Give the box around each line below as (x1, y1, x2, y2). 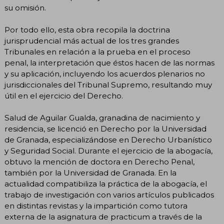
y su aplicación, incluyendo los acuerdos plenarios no (4, 68, 205, 78)
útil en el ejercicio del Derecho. (4, 90, 123, 100)
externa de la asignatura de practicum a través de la (4, 211, 202, 221)
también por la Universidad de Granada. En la (4, 167, 176, 177)
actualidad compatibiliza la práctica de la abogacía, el (4, 178, 207, 188)
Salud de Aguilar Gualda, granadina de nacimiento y (4, 112, 200, 122)
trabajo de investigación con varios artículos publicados (4, 189, 214, 199)
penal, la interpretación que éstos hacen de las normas (4, 57, 214, 67)
